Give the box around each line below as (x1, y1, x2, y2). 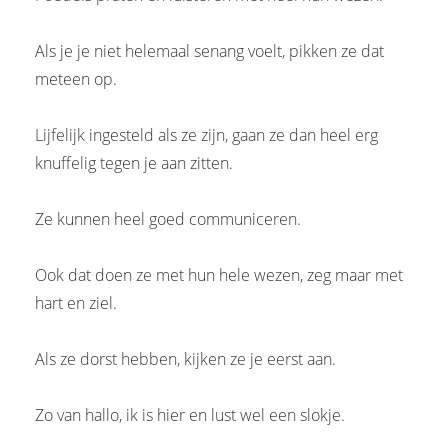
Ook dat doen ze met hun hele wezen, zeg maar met (35, 263, 403, 286)
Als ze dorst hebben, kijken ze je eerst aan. (35, 347, 336, 370)
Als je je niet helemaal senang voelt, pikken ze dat (35, 39, 384, 62)
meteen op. (35, 67, 117, 90)
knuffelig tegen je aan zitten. (35, 151, 233, 174)
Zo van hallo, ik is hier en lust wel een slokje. (35, 403, 345, 426)
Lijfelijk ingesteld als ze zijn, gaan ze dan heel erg (35, 123, 378, 146)
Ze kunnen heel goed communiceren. (35, 207, 301, 230)
